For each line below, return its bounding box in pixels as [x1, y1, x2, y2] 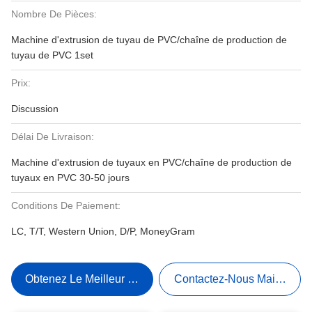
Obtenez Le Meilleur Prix [25, 273, 148, 285]
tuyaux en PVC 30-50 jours [11, 172, 130, 183]
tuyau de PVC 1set [11, 49, 93, 61]
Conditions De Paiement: [11, 200, 120, 211]
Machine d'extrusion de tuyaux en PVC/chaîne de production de [11, 157, 292, 168]
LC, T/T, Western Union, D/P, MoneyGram [11, 226, 195, 237]
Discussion [11, 103, 58, 114]
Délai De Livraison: [11, 131, 94, 142]
